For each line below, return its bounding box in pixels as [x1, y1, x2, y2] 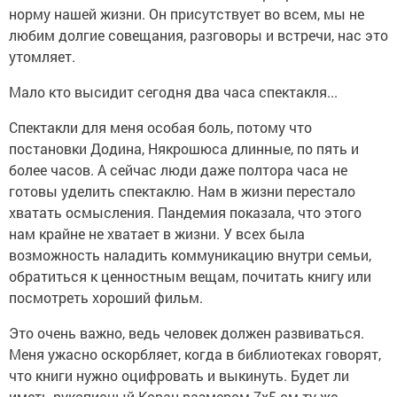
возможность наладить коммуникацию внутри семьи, [9, 245, 371, 265]
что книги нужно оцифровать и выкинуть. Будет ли [9, 366, 349, 385]
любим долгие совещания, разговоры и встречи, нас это [9, 26, 388, 45]
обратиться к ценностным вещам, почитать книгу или [9, 267, 371, 286]
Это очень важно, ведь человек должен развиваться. [9, 323, 364, 343]
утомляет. [9, 47, 79, 66]
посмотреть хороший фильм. [9, 288, 206, 307]
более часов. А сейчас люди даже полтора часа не [9, 160, 347, 180]
